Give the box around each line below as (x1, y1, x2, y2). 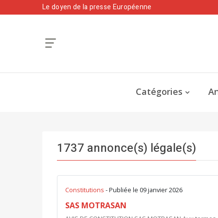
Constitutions (65, 185, 106, 194)
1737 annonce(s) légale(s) (57, 140, 196, 157)
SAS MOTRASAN (65, 200, 127, 211)
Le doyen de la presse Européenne (42, 2, 152, 12)
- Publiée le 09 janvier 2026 (106, 185, 182, 194)
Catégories (136, 86, 182, 97)
